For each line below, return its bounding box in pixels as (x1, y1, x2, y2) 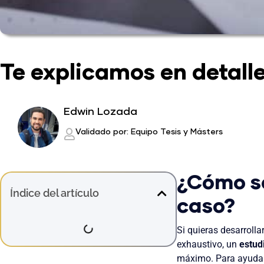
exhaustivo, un (177, 238, 239, 250)
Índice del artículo (10, 187, 99, 199)
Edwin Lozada (64, 106, 138, 117)
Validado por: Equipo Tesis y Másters (75, 127, 223, 136)
